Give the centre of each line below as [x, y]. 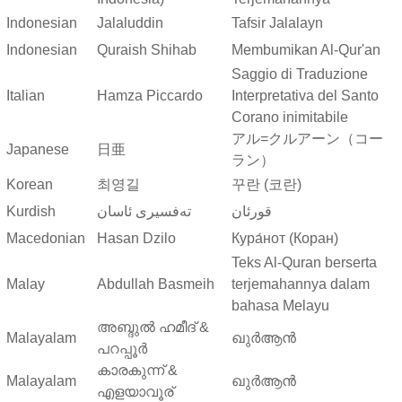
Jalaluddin [130, 22]
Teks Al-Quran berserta [304, 262]
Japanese [38, 149]
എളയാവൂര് [135, 391]
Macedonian [46, 238]
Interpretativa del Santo [305, 95]
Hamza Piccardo [150, 95]
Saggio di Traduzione [300, 74]
